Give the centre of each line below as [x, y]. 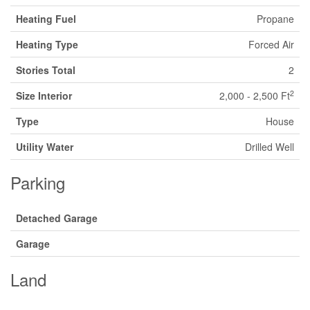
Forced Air [271, 44]
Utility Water [45, 147]
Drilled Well [270, 147]
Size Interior [44, 95]
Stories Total [46, 70]
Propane [275, 19]
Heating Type [47, 44]
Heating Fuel [46, 19]
